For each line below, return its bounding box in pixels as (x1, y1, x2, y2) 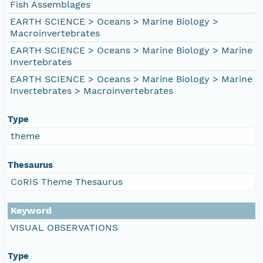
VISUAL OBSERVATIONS (10, 221, 118, 233)
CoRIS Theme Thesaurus (11, 176, 123, 187)
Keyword (11, 204, 52, 216)
